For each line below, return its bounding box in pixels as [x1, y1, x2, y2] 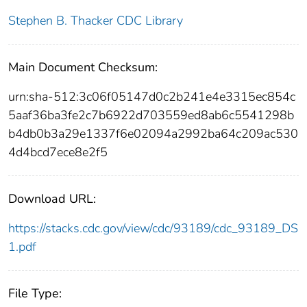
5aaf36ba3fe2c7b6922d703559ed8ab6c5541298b [8, 106, 294, 123]
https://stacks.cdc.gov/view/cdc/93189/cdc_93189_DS [8, 219, 298, 236]
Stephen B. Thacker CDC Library [8, 12, 183, 29]
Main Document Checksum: [8, 58, 158, 75]
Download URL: [8, 190, 96, 207]
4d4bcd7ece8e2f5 [8, 143, 108, 160]
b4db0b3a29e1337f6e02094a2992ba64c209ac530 [8, 125, 298, 142]
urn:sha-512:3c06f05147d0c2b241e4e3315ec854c [8, 88, 295, 105]
